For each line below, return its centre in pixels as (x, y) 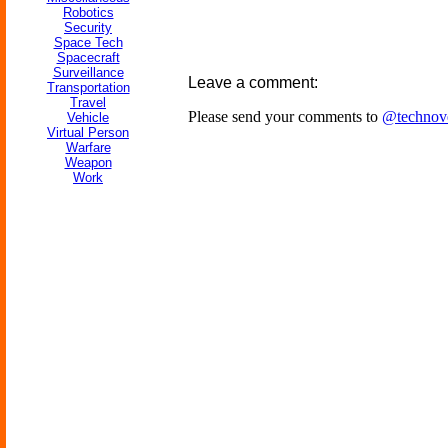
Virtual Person (88, 132)
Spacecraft (88, 57)
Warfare (88, 147)
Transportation (88, 87)
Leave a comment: (253, 82)
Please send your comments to (285, 116)
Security (88, 27)
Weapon (88, 162)
